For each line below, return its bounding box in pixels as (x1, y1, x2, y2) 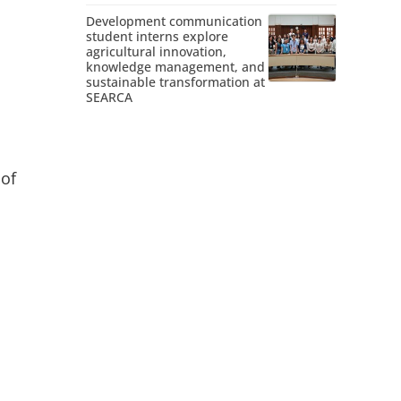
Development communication (86, 13, 262, 30)
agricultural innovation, (86, 43, 226, 61)
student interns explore (86, 28, 228, 46)
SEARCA (86, 89, 132, 107)
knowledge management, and (86, 58, 265, 76)
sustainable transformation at (86, 73, 265, 91)
